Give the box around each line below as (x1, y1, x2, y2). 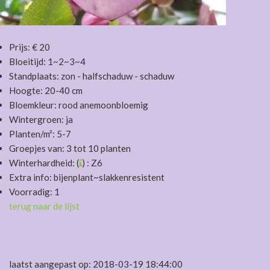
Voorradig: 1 (9, 186, 60, 197)
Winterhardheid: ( (9, 157, 79, 168)
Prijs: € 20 (9, 42, 50, 52)
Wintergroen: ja (9, 114, 73, 125)
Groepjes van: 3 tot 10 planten (9, 143, 131, 154)
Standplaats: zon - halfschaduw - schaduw (9, 71, 174, 81)
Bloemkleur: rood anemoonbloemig (9, 99, 148, 110)
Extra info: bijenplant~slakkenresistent (9, 172, 165, 183)
